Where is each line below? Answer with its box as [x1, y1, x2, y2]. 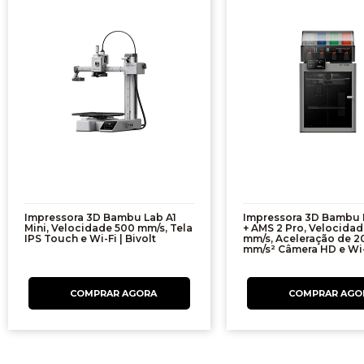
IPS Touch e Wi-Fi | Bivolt [24, 232, 156, 245]
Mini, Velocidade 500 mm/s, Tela [24, 221, 193, 234]
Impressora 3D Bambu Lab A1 [24, 210, 176, 223]
